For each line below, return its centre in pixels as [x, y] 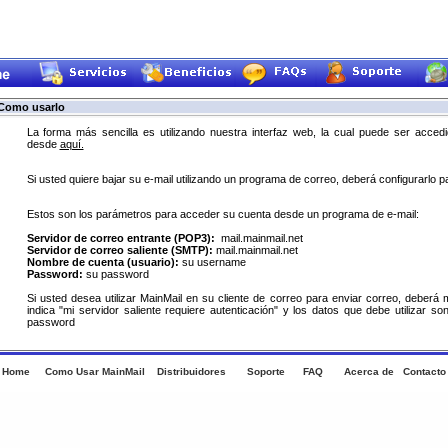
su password [115, 274]
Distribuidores [191, 371]
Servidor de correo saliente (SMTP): [119, 250]
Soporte [266, 371]
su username [212, 262]
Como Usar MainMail [95, 371]
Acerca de [369, 371]
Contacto [424, 371]
